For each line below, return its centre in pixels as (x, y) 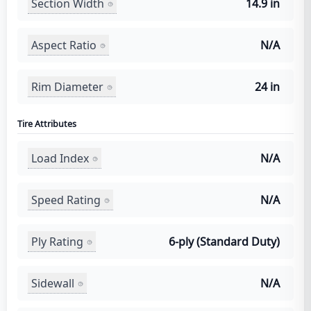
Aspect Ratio (64, 45)
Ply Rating (57, 241)
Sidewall (53, 283)
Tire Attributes (47, 124)
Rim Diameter (67, 86)
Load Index (60, 158)
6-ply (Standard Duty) (224, 242)
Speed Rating (66, 200)
